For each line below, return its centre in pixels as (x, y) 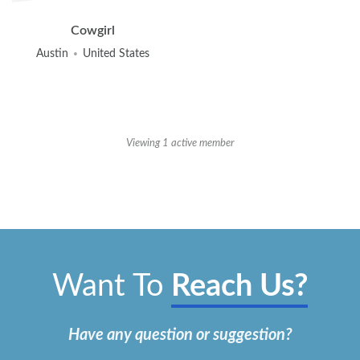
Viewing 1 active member (180, 144)
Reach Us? (239, 287)
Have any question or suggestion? (180, 335)
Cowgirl (93, 31)
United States (117, 54)
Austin (53, 54)
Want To (108, 287)
